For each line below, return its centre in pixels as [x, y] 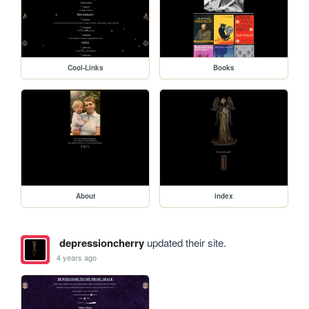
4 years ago [77, 257]
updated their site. [185, 243]
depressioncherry [101, 243]
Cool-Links [85, 68]
